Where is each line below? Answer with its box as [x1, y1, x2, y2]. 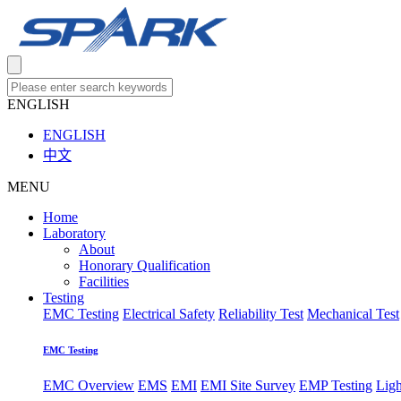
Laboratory [43, 226, 106, 241]
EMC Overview [43, 377, 134, 393]
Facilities [79, 274, 129, 289]
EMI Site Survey [200, 377, 295, 393]
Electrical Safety [123, 306, 215, 321]
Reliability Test [218, 306, 303, 321]
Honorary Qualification [79, 258, 210, 273]
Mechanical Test [307, 306, 399, 321]
